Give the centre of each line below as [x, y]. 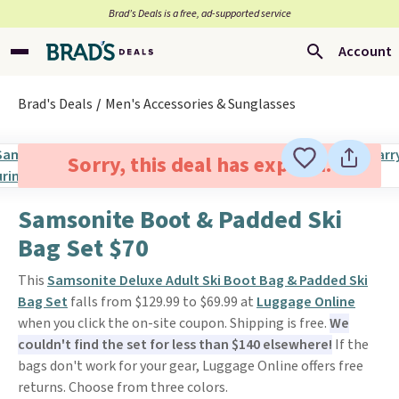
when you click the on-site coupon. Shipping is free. [174, 323]
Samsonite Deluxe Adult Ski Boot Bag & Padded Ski [208, 281]
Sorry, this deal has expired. [199, 165]
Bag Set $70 [83, 248]
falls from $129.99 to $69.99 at [162, 302]
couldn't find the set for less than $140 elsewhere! [175, 345]
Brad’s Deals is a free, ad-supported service [199, 14]
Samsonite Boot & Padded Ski [180, 220]
